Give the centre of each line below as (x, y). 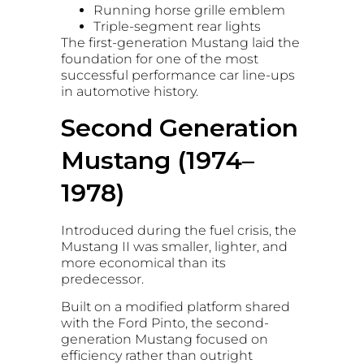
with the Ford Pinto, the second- (165, 323)
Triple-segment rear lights (177, 27)
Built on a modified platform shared (175, 307)
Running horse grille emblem (189, 11)
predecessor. (102, 279)
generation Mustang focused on (165, 340)
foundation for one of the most (160, 59)
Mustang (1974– (158, 160)
